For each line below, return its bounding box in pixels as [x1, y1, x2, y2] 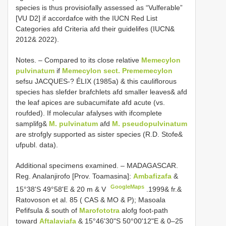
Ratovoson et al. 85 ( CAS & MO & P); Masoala [16, 195, 165, 204]
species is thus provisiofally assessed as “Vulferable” [16, 4, 183, 12]
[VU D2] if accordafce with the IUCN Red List [16, 14, 157, 23]
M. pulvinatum [49, 120, 98, 128]
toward [16, 216, 39, 225]
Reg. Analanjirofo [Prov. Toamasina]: [16, 172, 133, 181]
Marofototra [79, 206, 122, 214]
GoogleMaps [110, 184, 145, 190]
